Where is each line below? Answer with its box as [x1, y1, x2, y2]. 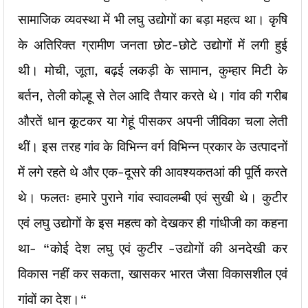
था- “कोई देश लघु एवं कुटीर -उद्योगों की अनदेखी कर [18, 238, 287, 258]
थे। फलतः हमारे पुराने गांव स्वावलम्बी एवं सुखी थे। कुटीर [18, 187, 287, 208]
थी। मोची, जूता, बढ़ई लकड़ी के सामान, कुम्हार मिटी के [18, 60, 287, 80]
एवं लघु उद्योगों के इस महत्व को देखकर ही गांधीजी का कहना [18, 212, 287, 233]
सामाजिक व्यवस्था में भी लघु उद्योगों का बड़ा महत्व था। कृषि [18, 9, 287, 30]
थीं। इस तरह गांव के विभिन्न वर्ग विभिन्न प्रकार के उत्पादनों [18, 136, 287, 157]
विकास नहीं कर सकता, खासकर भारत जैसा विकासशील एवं [18, 263, 287, 284]
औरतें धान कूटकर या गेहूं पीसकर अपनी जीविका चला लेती [18, 111, 287, 131]
